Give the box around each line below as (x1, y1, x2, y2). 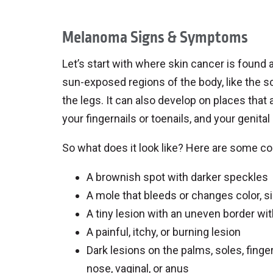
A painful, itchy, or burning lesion (87, 225, 241, 238)
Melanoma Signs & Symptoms (62, 26, 248, 49)
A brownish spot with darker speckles (87, 171, 268, 183)
